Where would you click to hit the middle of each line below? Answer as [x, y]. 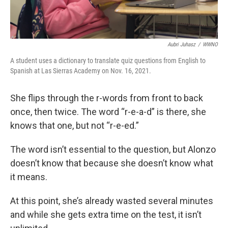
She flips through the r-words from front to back [107, 98]
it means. [29, 177]
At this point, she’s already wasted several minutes [112, 201]
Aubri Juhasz [181, 45]
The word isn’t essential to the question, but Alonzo [113, 150]
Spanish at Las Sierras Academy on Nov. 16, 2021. [81, 71]
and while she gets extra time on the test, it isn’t [106, 215]
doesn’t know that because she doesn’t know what [112, 163]
